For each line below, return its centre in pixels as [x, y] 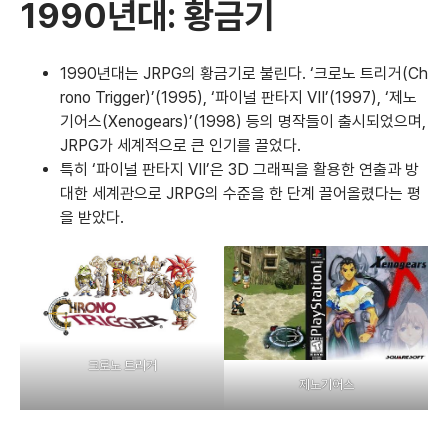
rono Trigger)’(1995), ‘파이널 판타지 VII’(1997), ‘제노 [238, 97]
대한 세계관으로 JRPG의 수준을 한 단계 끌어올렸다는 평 [240, 193]
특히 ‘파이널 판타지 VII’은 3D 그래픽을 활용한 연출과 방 [239, 169]
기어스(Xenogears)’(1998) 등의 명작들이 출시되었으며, [243, 121]
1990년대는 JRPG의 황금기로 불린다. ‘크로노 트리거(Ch [244, 73]
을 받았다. [92, 217]
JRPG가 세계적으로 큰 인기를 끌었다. [180, 145]
